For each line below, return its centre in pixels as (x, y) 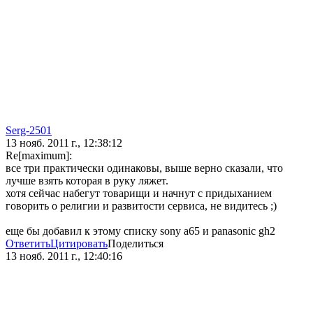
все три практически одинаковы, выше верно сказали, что (144, 168)
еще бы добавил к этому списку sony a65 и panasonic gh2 (140, 231)
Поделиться (136, 244)
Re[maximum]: (39, 156)
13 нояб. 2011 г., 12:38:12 (64, 143)
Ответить (28, 244)
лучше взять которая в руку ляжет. (87, 181)
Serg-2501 (29, 131)
